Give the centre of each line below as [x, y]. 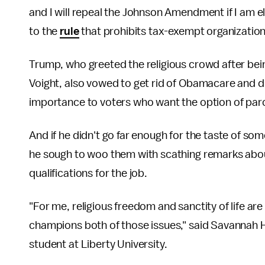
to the [45, 31]
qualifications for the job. [88, 173]
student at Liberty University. [98, 244]
